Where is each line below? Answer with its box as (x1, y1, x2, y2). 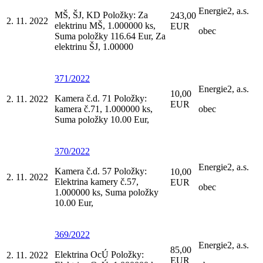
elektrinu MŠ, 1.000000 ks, (55, 20, 156, 31)
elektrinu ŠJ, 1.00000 (55, 41, 133, 52)
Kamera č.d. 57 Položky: (55, 166, 147, 176)
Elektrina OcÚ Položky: (55, 249, 144, 259)
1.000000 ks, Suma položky (55, 187, 159, 197)
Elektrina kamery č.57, (55, 176, 139, 187)
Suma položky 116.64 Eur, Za (55, 31, 166, 41)
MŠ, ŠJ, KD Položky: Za (55, 9, 148, 20)
